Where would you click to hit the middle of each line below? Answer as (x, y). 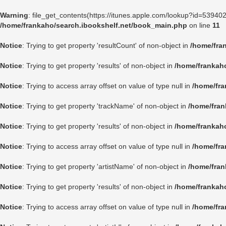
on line (200, 25)
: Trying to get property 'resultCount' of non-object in (106, 45)
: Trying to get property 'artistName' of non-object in (105, 166)
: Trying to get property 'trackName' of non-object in (105, 106)
